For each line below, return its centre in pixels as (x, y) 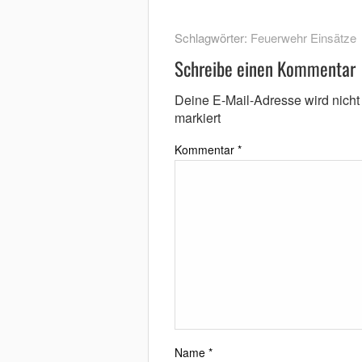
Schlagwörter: (212, 38)
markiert (197, 118)
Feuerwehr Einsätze (303, 38)
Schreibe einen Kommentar (265, 69)
